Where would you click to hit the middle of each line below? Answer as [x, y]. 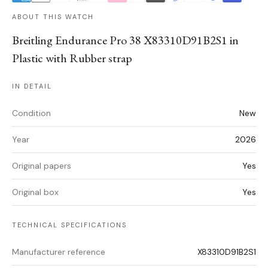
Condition [31, 113]
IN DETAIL [32, 86]
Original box [35, 192]
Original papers [42, 166]
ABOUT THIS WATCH [53, 17]
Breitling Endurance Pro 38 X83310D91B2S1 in [125, 40]
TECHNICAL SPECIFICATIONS [69, 225]
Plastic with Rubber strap [72, 58]
